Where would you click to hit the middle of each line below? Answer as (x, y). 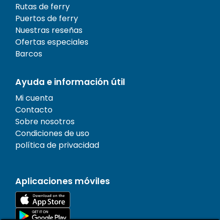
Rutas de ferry (42, 7)
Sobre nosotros (45, 122)
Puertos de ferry (47, 19)
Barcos (29, 54)
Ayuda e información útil (70, 82)
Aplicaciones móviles (63, 181)
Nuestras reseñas (49, 30)
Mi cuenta (34, 98)
